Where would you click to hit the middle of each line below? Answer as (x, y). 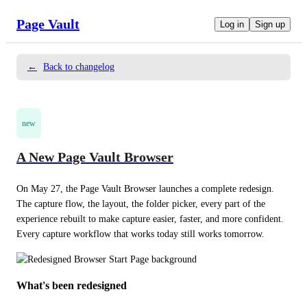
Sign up (270, 24)
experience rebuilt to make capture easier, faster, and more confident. (150, 219)
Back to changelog (79, 67)
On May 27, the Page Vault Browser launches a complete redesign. (145, 188)
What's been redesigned (72, 285)
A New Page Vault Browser (95, 157)
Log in (232, 24)
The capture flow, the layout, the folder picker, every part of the (141, 204)
